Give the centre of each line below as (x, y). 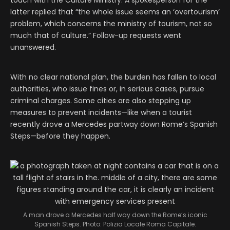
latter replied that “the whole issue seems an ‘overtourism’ (115, 12)
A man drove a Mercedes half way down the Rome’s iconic (115, 215)
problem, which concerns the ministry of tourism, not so (111, 23)
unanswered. (33, 47)
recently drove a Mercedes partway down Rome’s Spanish (114, 124)
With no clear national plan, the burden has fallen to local (113, 77)
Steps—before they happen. (60, 136)
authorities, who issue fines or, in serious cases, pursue (107, 89)
